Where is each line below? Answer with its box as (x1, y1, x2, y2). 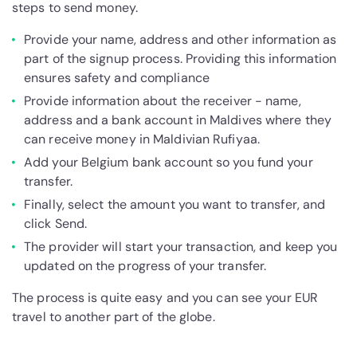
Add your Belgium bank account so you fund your (24, 154, 313, 171)
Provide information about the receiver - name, (24, 92, 301, 110)
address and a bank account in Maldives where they (24, 112, 331, 129)
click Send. (24, 215, 88, 233)
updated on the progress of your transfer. (24, 257, 267, 275)
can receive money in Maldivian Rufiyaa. (24, 131, 260, 148)
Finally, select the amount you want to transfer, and (24, 196, 326, 214)
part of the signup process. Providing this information (24, 50, 337, 68)
